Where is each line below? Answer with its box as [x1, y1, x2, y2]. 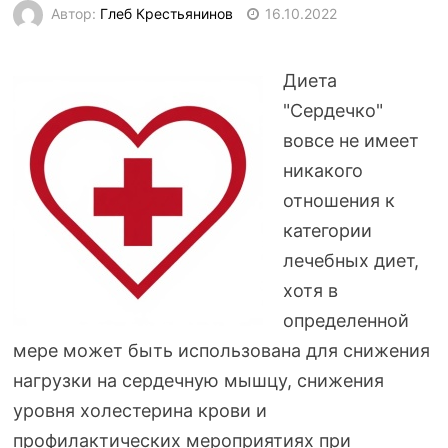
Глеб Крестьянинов [99, 4, 233, 22]
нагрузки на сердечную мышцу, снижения [12, 370, 384, 391]
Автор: [50, 4, 100, 22]
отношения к [282, 190, 395, 211]
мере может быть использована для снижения [12, 340, 430, 361]
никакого [282, 160, 363, 181]
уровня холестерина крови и [12, 400, 267, 421]
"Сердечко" [282, 100, 383, 121]
